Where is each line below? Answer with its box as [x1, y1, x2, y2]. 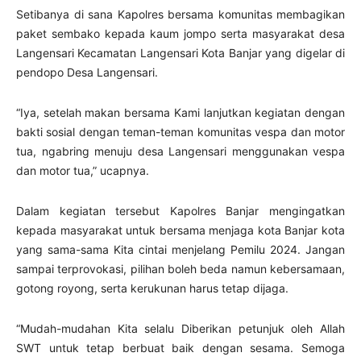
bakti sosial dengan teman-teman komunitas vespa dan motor [16, 125, 345, 139]
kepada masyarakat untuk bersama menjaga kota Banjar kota [16, 223, 345, 237]
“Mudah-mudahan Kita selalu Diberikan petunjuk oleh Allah [16, 322, 345, 335]
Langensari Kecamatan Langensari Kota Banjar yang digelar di [16, 46, 345, 60]
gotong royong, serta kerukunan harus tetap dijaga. [16, 281, 288, 295]
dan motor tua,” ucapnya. [16, 164, 149, 177]
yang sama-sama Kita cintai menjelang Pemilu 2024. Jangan [16, 243, 345, 256]
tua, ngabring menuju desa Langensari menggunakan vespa [16, 144, 345, 158]
